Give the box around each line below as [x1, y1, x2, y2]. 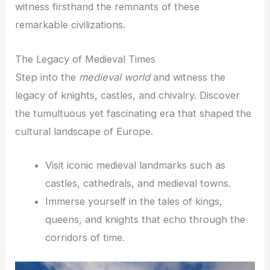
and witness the [150, 71, 226, 83]
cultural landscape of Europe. [15, 125, 154, 137]
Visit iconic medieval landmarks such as [45, 159, 225, 171]
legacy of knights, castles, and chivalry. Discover [15, 89, 240, 101]
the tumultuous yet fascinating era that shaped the [15, 107, 252, 119]
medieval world [79, 71, 151, 83]
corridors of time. [45, 231, 125, 243]
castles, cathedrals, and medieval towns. [45, 177, 231, 189]
